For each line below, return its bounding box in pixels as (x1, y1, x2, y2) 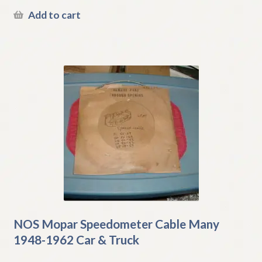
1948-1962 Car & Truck (13, 232, 139, 247)
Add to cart (27, 9, 81, 21)
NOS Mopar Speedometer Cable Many (13, 216, 219, 231)
